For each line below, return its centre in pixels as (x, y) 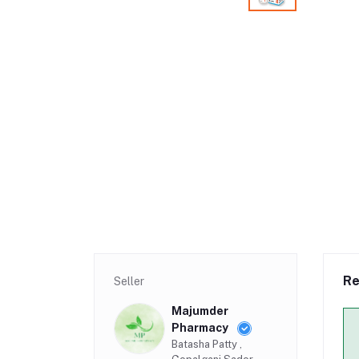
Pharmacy (201, 327)
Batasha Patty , (207, 344)
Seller (129, 281)
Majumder (200, 311)
